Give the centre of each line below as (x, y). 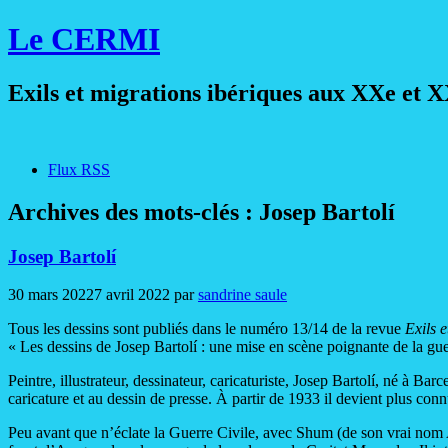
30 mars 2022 (51, 295)
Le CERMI (84, 39)
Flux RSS (79, 169)
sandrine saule (242, 295)
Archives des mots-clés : (133, 211)
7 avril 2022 (132, 295)
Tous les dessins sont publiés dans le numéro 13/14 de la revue (206, 329)
